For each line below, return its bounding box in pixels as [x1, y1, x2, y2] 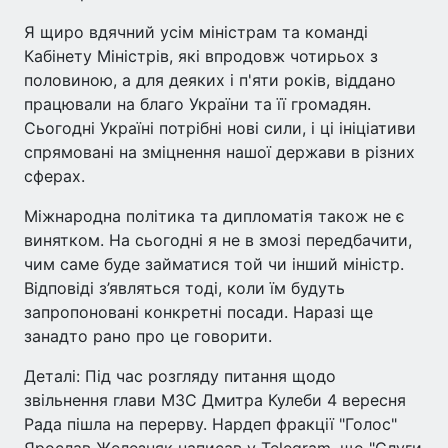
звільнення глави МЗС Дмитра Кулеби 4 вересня [24, 389, 406, 410]
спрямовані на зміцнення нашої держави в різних [24, 141, 415, 162]
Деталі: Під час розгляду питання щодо [24, 365, 336, 386]
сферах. [24, 165, 85, 186]
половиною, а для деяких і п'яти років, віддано [24, 69, 396, 90]
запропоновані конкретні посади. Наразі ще [24, 301, 373, 322]
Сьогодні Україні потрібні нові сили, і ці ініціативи [24, 117, 416, 138]
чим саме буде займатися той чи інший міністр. [24, 253, 404, 274]
